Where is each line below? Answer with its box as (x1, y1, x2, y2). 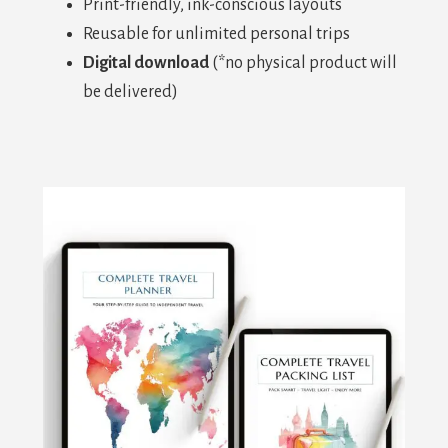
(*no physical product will (208, 54, 397, 73)
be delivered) (82, 83, 178, 102)
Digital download (82, 54, 209, 73)
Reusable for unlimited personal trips (82, 25, 350, 44)
